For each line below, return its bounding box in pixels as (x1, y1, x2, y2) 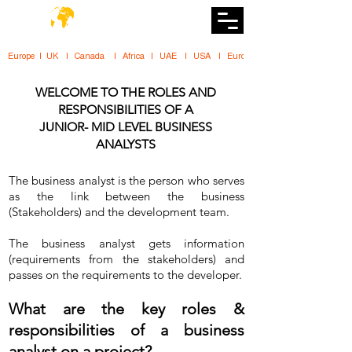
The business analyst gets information (9, 236, 244, 251)
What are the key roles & (9, 299, 244, 318)
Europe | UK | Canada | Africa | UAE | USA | (8, 51, 227, 60)
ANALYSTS (96, 137, 156, 152)
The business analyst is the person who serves (9, 173, 244, 188)
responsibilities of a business (9, 321, 244, 339)
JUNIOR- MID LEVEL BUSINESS (39, 119, 212, 134)
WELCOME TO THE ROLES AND (35, 85, 216, 100)
